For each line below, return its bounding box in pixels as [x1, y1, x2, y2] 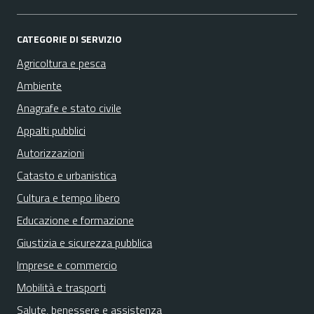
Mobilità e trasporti [17, 279, 106, 296]
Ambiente [17, 77, 62, 94]
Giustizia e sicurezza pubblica [17, 234, 152, 251]
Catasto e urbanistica [17, 167, 116, 184]
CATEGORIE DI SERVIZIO [17, 32, 122, 46]
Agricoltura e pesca [17, 55, 106, 71]
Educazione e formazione [17, 212, 134, 228]
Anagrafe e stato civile [17, 100, 121, 116]
